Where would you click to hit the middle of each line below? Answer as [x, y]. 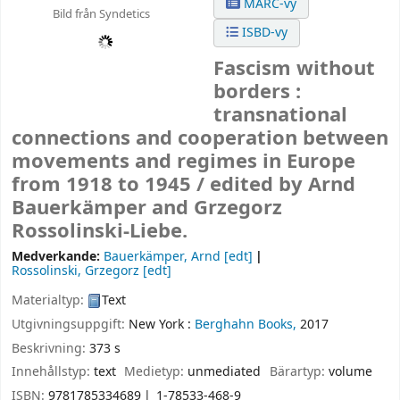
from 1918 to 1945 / [111, 185]
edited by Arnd [283, 185]
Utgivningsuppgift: [70, 324]
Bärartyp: [299, 372]
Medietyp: [156, 372]
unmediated [225, 372]
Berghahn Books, [246, 324]
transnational [281, 116]
